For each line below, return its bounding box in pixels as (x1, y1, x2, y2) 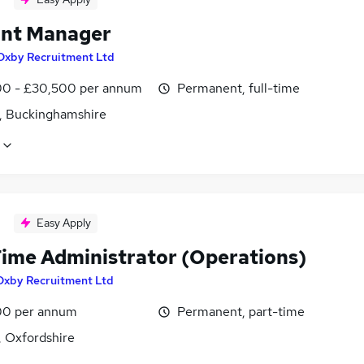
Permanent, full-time (177, 80, 300, 97)
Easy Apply (37, 215, 91, 231)
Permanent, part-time (177, 303, 305, 321)
